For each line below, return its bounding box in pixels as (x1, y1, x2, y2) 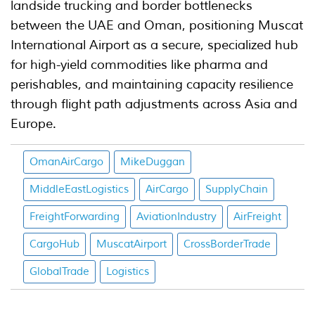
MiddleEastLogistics (30, 183, 129, 196)
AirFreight (233, 210, 281, 224)
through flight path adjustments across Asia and (11, 96, 297, 112)
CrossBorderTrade (184, 238, 271, 251)
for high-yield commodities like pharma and (11, 57, 268, 72)
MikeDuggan (120, 155, 185, 169)
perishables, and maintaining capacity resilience (11, 77, 293, 92)
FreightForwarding (30, 210, 120, 224)
